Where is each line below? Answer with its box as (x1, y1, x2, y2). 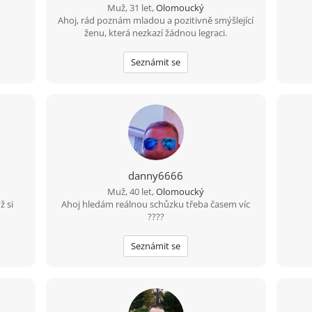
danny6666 (128, 169, 184, 182)
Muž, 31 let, (107, 1, 157, 14)
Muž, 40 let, (107, 185, 157, 198)
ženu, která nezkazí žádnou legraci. (84, 26, 228, 39)
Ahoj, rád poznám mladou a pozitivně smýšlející (58, 14, 254, 26)
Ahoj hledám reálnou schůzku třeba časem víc (61, 198, 251, 210)
